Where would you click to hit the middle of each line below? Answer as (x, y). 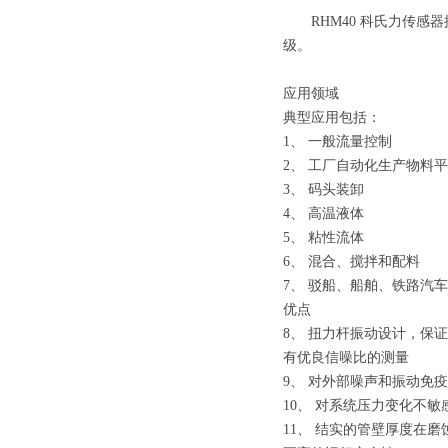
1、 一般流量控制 (337, 141)
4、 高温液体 (323, 213)
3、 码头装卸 (323, 189)
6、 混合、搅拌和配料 (351, 261)
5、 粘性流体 (323, 237)
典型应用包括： (332, 117)
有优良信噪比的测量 (346, 357)
